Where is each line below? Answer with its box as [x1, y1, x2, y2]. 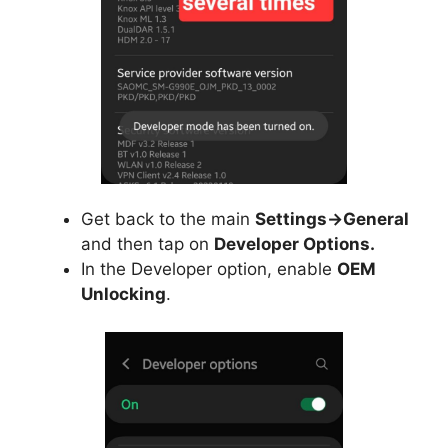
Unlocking [81, 283, 166, 304]
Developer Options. [214, 233, 375, 254]
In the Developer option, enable [81, 258, 337, 279]
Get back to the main [81, 208, 255, 229]
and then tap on [81, 233, 214, 254]
